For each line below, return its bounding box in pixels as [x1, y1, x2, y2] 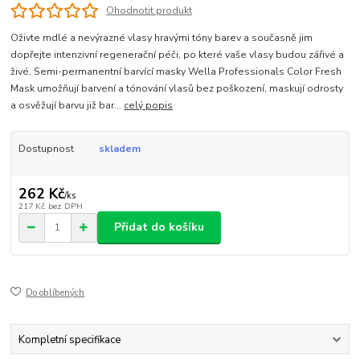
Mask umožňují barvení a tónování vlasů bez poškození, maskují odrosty [10, 81, 344, 95]
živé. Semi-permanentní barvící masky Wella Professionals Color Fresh [10, 64, 342, 78]
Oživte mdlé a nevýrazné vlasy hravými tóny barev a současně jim [10, 31, 313, 44]
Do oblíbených [26, 287, 85, 300]
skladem [98, 141, 141, 155]
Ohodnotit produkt [105, 4, 192, 18]
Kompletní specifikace [18, 332, 121, 347]
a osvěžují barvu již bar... [10, 98, 125, 112]
